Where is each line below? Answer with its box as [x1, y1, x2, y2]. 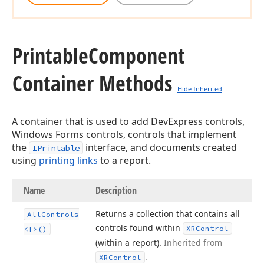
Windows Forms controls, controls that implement [12, 128, 236, 141]
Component [88, 41, 185, 70]
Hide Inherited [177, 84, 222, 93]
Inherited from [164, 237, 222, 248]
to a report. [98, 154, 151, 167]
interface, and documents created [83, 141, 237, 154]
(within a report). [95, 237, 164, 248]
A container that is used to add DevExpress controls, [12, 115, 245, 128]
